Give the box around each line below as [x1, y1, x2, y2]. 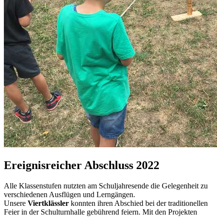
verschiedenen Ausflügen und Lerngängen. [4, 190, 135, 199]
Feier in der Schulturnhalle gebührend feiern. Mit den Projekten [4, 207, 197, 216]
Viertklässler [28, 199, 69, 207]
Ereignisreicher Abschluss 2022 [4, 158, 159, 171]
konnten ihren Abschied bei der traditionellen [69, 199, 208, 207]
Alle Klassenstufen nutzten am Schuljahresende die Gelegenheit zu [4, 181, 208, 190]
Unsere [4, 199, 28, 207]
